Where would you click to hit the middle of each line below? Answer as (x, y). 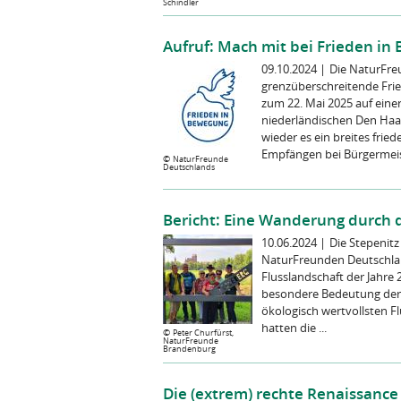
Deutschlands (189, 167)
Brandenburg (189, 349)
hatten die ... (294, 328)
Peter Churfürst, (203, 333)
